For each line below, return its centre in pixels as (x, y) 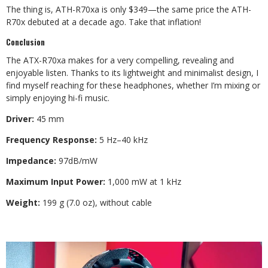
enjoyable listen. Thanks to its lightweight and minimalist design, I (132, 73)
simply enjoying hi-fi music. (58, 98)
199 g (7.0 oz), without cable (96, 202)
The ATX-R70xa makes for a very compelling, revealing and (120, 60)
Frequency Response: (51, 140)
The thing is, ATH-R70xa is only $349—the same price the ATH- (129, 9)
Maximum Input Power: (56, 182)
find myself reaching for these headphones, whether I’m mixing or (133, 85)
